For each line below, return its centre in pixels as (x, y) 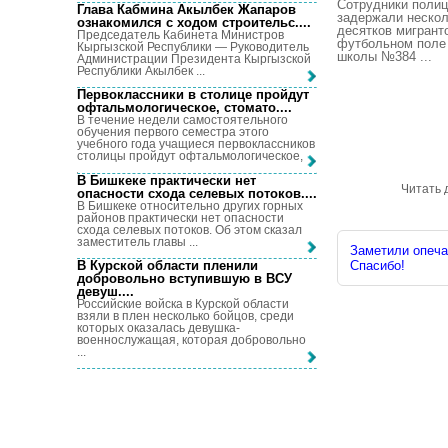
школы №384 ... (384, 56)
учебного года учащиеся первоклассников (196, 144)
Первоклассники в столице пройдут (193, 95)
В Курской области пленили (167, 265)
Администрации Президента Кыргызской (194, 58)
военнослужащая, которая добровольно (191, 339)
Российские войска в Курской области (183, 303)
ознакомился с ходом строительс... (192, 22)
